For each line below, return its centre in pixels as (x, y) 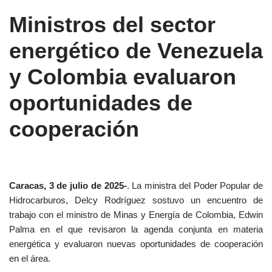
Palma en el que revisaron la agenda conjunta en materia (136, 229)
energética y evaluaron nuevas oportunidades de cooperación (136, 244)
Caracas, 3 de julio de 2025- (68, 186)
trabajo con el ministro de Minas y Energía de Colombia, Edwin (136, 215)
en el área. (30, 259)
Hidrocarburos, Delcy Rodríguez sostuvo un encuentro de (136, 200)
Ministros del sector (112, 25)
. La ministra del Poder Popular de (195, 186)
